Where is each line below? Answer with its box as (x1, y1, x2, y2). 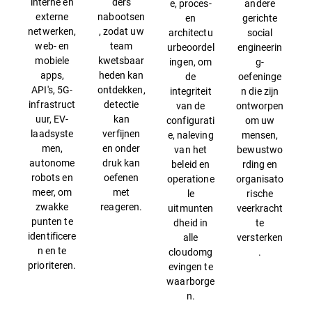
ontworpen (235, 99, 284, 112)
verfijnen (102, 127, 141, 140)
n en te (37, 244, 67, 257)
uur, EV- (35, 112, 69, 125)
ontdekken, (97, 83, 146, 96)
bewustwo (237, 143, 283, 156)
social (247, 26, 273, 39)
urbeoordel (166, 40, 214, 54)
